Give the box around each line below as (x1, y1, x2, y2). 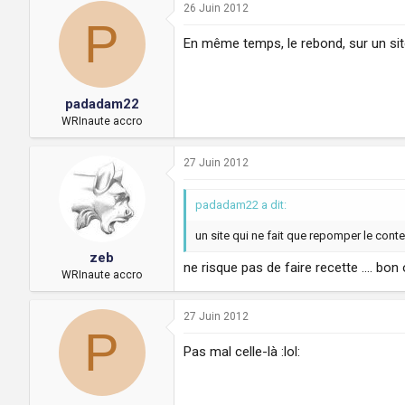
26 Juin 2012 (184, 2, 249, 15)
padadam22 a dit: (195, 197, 287, 212)
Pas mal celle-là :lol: (184, 344, 300, 361)
